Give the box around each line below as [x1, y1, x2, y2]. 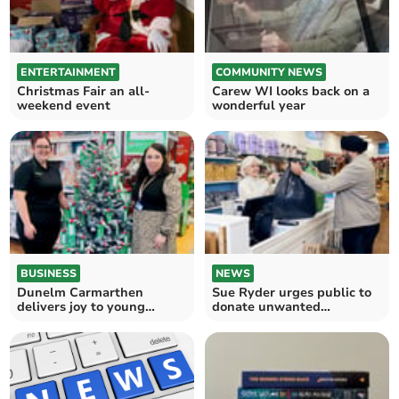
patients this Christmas [17, 313, 161, 330]
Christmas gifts [212, 313, 305, 330]
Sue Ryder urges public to [212, 284, 371, 302]
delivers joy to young [17, 298, 146, 316]
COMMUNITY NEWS [216, 64, 322, 79]
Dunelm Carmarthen [17, 284, 144, 302]
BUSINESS [20, 266, 77, 281]
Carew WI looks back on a [212, 82, 370, 100]
